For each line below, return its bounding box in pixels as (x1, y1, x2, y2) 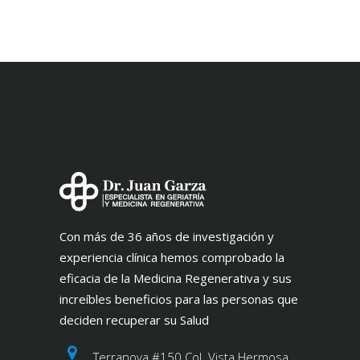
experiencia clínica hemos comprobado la (59, 248, 284, 265)
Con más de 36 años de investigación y (59, 227, 274, 244)
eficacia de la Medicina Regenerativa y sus (59, 269, 292, 286)
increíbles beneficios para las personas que (59, 290, 298, 307)
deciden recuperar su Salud (59, 311, 209, 328)
